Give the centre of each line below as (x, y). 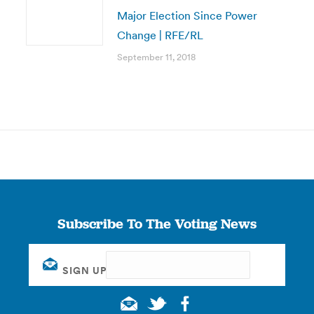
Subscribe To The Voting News (157, 224)
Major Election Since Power (187, 15)
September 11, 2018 (156, 57)
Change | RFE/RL (160, 35)
